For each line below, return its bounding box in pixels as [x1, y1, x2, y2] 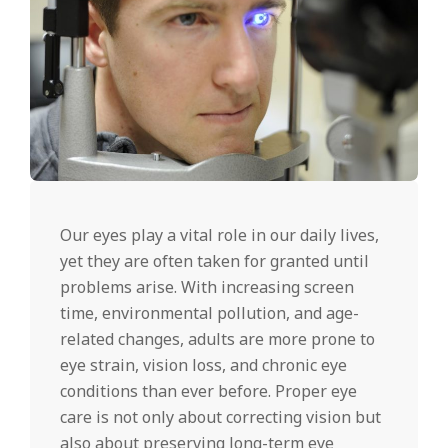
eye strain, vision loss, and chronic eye [60, 354, 347, 377]
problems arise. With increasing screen [60, 276, 354, 299]
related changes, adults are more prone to [60, 328, 375, 351]
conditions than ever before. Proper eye [60, 380, 357, 403]
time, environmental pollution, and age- [60, 302, 359, 325]
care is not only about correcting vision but [60, 406, 381, 429]
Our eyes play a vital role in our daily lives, [60, 224, 379, 247]
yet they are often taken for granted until [60, 250, 369, 273]
